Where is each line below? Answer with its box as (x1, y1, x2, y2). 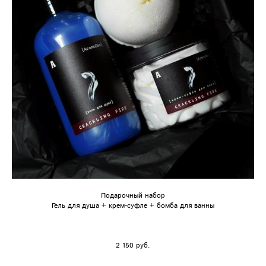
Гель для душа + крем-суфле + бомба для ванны (52, 200, 214, 211)
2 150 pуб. (116, 240, 150, 251)
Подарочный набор (101, 190, 165, 201)
